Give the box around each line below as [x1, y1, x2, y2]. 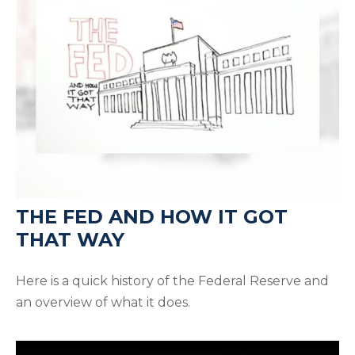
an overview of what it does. [16, 294, 190, 310]
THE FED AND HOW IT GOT [16, 204, 288, 228]
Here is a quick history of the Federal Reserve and [16, 273, 329, 288]
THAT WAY [16, 227, 124, 251]
